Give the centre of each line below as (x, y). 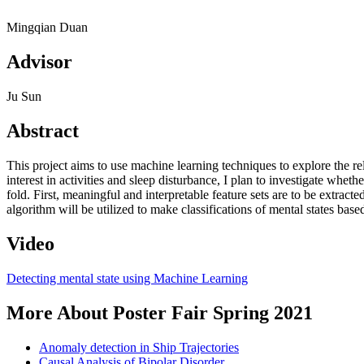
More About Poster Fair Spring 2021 (160, 312)
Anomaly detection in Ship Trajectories (139, 347)
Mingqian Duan (47, 28)
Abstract (43, 131)
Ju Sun (24, 97)
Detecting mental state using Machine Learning (127, 278)
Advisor (39, 62)
